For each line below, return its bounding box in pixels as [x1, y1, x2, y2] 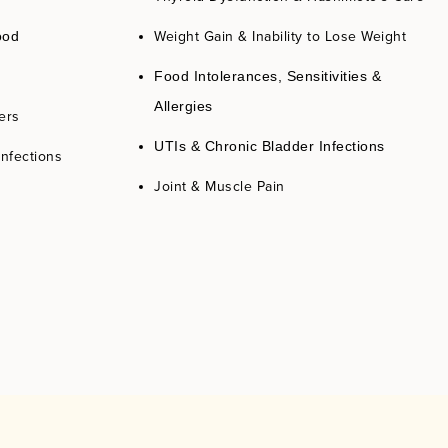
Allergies [154, 98, 213, 115]
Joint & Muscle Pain [154, 176, 285, 197]
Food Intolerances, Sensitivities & [154, 68, 381, 85]
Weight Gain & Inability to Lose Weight [154, 26, 406, 47]
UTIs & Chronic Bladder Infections [154, 138, 385, 155]
